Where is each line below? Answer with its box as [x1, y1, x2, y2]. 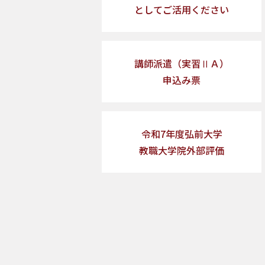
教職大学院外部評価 [139, 143, 224, 157]
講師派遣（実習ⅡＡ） [134, 56, 229, 70]
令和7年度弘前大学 [141, 126, 222, 141]
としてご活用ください [134, 2, 229, 17]
